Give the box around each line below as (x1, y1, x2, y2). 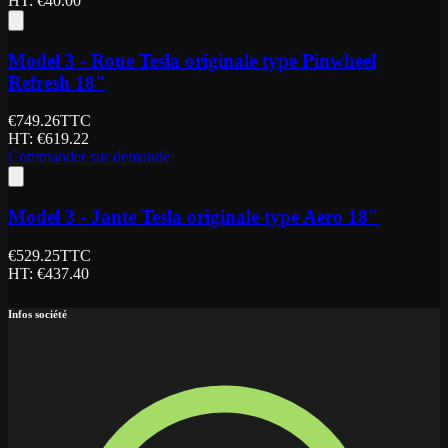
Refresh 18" (8, 71, 106, 93)
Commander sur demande (8, 148, 170, 166)
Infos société (8, 307, 67, 320)
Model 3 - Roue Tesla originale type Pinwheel (8, 49, 376, 71)
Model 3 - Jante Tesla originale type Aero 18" (8, 206, 379, 228)
